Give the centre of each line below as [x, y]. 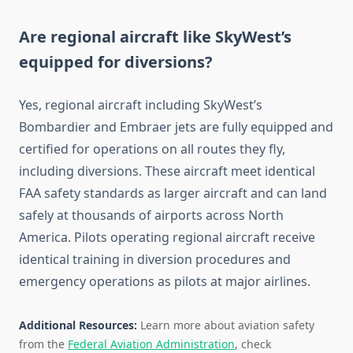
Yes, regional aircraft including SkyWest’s [141, 105]
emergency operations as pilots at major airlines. [165, 282]
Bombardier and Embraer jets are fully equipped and [176, 127]
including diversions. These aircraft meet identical [167, 171]
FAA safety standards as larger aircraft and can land [173, 193]
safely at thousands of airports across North [151, 216]
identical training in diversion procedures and [155, 260]
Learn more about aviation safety [226, 325]
